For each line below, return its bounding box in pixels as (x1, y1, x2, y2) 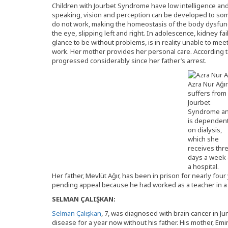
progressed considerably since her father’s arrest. (52, 56, 207, 65)
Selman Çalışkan (52, 209, 101, 218)
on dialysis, (187, 125, 222, 134)
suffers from (187, 89, 226, 98)
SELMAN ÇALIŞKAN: (52, 194, 116, 204)
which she (187, 134, 219, 144)
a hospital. (187, 162, 219, 171)
